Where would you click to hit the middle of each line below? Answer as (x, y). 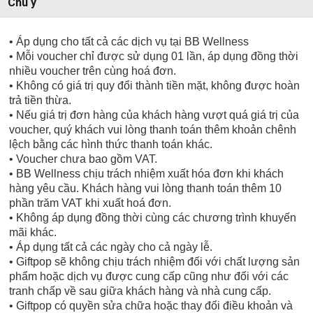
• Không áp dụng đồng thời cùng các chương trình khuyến (153, 217)
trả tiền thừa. (41, 100)
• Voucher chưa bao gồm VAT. (83, 159)
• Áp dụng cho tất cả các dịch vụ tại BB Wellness (129, 41)
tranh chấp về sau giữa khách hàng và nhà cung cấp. (140, 291)
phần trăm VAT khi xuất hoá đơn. (90, 203)
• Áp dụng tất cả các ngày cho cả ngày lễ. (111, 247)
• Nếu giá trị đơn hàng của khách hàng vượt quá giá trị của (154, 115)
